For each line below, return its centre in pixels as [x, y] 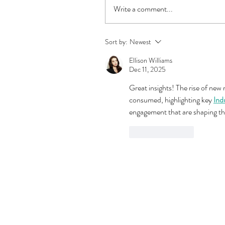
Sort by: [116, 41]
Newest [140, 41]
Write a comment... [143, 9]
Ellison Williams [151, 60]
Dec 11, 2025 [147, 69]
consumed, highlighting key [171, 99]
